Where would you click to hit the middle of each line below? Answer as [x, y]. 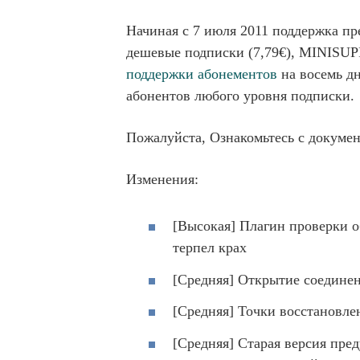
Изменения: [162, 180]
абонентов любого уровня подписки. [240, 96]
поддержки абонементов [202, 74]
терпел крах [210, 248]
